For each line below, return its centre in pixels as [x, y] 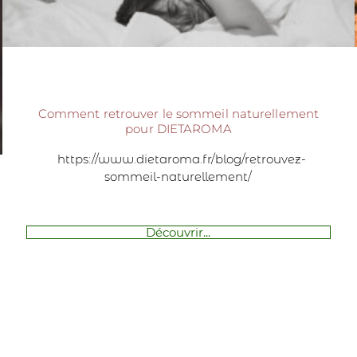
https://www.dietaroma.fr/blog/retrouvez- [178, 159]
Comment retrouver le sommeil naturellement [178, 113]
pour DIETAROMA [178, 128]
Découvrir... [178, 232]
